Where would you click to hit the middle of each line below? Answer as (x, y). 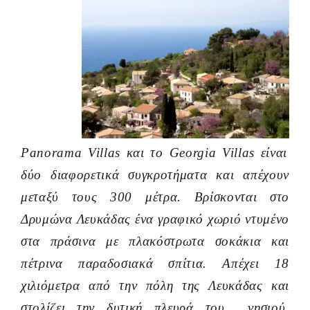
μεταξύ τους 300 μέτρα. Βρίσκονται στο (155, 197)
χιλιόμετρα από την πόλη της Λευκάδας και (155, 286)
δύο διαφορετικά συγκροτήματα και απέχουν (155, 175)
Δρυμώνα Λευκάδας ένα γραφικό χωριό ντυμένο (155, 219)
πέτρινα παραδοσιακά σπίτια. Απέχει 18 (155, 264)
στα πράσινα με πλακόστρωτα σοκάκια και (155, 241)
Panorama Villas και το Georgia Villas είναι (154, 153)
